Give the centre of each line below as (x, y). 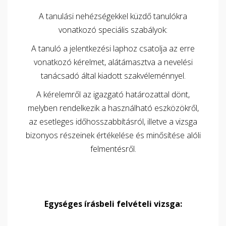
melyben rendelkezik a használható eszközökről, (113, 108)
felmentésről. (113, 149)
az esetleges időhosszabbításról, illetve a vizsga (113, 122)
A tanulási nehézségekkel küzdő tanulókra (113, 16)
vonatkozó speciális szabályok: (113, 30)
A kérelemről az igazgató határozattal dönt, (113, 94)
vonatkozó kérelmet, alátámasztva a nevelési (113, 62)
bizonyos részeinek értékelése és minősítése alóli (113, 135)
